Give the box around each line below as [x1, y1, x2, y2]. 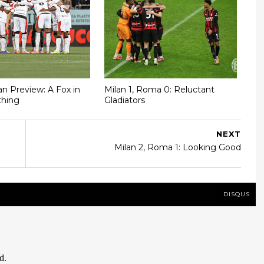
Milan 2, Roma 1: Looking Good [114, 141, 241, 153]
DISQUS [223, 190, 250, 198]
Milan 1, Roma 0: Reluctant [104, 84, 215, 95]
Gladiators [104, 95, 146, 105]
